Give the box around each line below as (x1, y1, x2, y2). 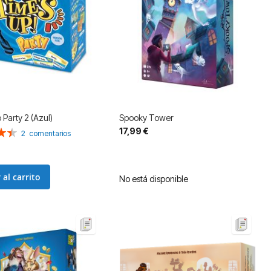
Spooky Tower (119, 113, 174, 123)
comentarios (28, 129, 71, 139)
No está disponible (119, 174, 188, 184)
